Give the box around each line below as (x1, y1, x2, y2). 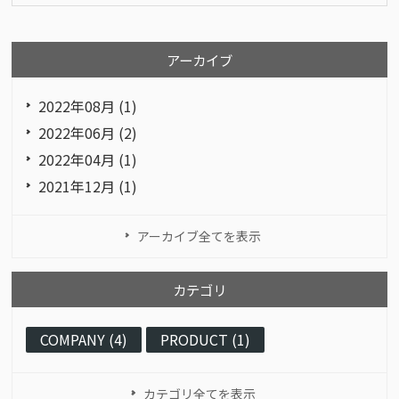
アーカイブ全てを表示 (137, 227, 262, 245)
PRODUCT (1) (160, 329, 251, 350)
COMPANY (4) (40, 329, 128, 350)
